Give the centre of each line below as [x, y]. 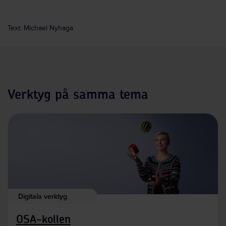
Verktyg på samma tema [78, 95]
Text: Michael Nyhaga [40, 28]
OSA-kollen [43, 219]
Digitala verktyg [43, 196]
